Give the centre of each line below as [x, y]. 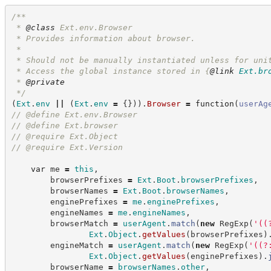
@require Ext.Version [72, 147]
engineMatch [60, 245]
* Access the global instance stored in [108, 71]
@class [40, 27]
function [214, 103]
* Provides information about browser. [103, 38]
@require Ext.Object [69, 136]
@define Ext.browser [69, 125]
